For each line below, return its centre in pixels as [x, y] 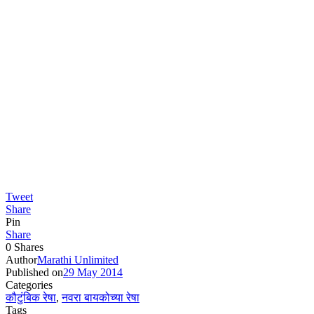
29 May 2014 [93, 273]
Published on [34, 273]
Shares [29, 247]
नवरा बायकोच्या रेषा [101, 298]
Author [21, 260]
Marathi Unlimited [78, 260]
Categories [29, 285]
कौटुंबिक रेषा [31, 298]
